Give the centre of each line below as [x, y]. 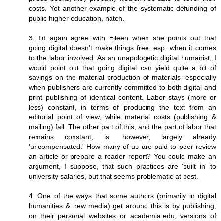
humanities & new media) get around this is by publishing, [122, 206]
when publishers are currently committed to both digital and [122, 88]
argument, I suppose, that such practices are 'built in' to [122, 166]
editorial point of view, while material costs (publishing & [122, 117]
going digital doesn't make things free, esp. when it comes [122, 48]
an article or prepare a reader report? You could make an [122, 157]
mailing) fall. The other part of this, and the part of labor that [122, 127]
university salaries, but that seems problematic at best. [113, 176]
